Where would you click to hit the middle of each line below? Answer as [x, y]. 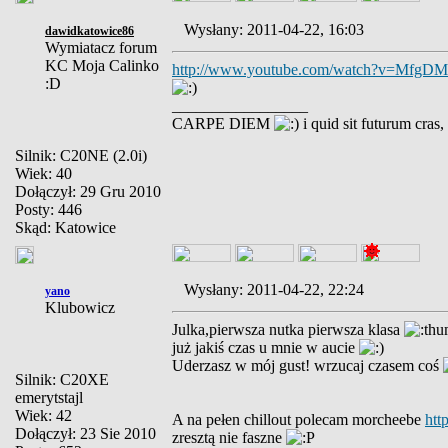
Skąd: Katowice [65, 227]
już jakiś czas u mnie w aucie [265, 347]
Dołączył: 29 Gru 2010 [88, 191]
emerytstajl [49, 397]
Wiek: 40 [43, 173]
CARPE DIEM [223, 123]
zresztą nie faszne [229, 437]
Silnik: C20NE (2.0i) [81, 155]
